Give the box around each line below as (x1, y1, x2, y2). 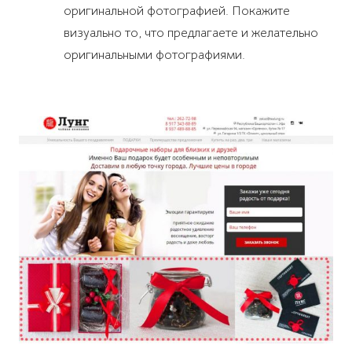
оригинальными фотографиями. (63, 47, 245, 64)
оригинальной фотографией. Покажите (63, 3, 290, 20)
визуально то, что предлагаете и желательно (63, 25, 318, 42)
